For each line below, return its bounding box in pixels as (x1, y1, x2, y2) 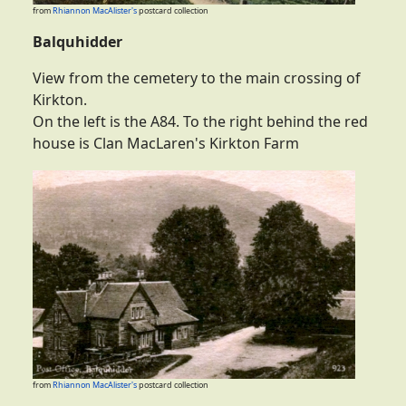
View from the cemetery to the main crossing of (33, 67, 361, 88)
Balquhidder (33, 31, 122, 52)
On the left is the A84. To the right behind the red (33, 111, 368, 131)
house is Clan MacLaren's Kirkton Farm (33, 132, 299, 153)
